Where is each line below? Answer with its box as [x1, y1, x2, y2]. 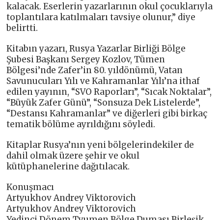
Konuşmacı [6, 182, 55, 193]
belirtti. [6, 23, 38, 34]
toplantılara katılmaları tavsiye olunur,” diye [6, 12, 196, 23]
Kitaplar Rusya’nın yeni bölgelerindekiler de [6, 139, 194, 151]
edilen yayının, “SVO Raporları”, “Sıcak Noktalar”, [6, 86, 212, 98]
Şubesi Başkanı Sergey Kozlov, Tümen [6, 54, 165, 65]
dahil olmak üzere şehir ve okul [6, 150, 140, 162]
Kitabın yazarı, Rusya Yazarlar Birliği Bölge [6, 43, 186, 55]
